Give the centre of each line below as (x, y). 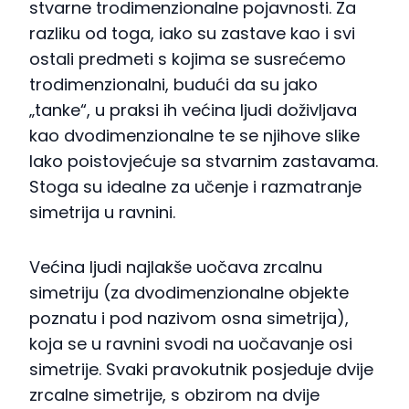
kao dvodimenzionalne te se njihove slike (194, 136)
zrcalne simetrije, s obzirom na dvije (174, 395)
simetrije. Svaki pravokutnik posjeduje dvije (201, 370)
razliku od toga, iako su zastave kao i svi (192, 34)
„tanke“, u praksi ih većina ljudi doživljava (193, 110)
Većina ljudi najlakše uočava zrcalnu (176, 267)
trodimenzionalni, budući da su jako (173, 85)
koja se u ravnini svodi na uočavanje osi (191, 344)
